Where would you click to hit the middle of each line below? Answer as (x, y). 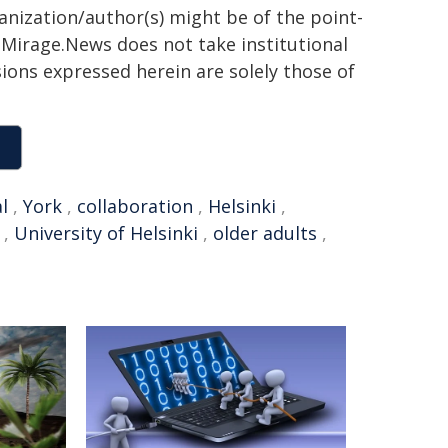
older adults (265, 233)
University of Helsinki (106, 233)
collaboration (135, 206)
